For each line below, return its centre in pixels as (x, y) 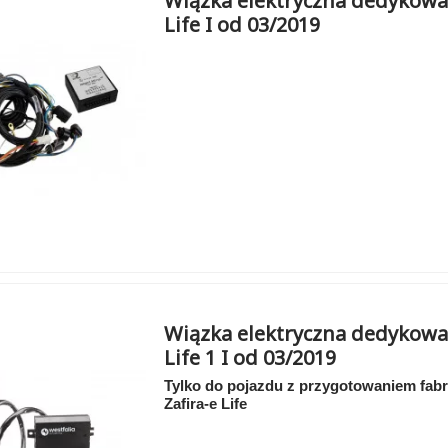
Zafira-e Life (206, 404)
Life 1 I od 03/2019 (250, 358)
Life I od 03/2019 (242, 24)
